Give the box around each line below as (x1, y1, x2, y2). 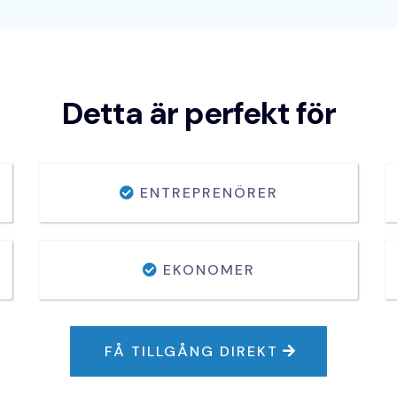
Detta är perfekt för (61, 93, 336, 135)
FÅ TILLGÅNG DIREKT (105, 342, 278, 362)
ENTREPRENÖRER (139, 183, 278, 203)
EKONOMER (162, 261, 255, 280)
